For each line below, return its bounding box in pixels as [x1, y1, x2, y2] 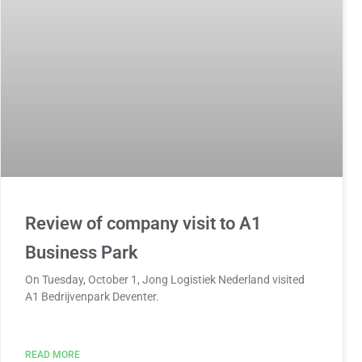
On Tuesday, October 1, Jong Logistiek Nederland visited [24, 272, 305, 286]
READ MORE [24, 348, 80, 360]
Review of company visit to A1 [24, 213, 262, 234]
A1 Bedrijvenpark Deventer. [24, 289, 159, 303]
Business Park [24, 242, 138, 263]
